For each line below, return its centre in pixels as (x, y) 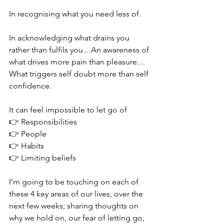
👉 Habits (26, 145)
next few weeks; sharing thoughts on (75, 205)
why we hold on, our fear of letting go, (78, 217)
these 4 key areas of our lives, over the (77, 193)
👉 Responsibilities (44, 121)
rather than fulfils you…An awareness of (80, 49)
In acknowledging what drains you (70, 37)
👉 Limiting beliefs (43, 157)
